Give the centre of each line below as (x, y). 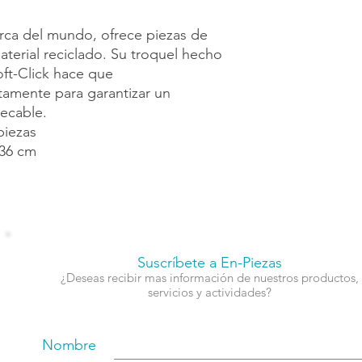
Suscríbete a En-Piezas (210, 262)
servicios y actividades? (210, 292)
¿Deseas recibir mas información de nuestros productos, (210, 277)
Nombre (69, 345)
